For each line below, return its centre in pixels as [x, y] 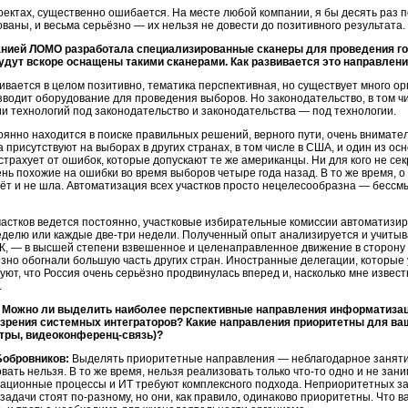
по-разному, [102, 397]
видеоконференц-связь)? [94, 335]
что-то [310, 372]
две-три [116, 235]
